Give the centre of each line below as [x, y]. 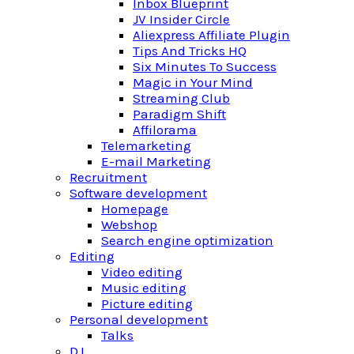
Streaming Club [181, 98]
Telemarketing [146, 145]
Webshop [129, 224]
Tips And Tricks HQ [190, 51]
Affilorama [165, 130]
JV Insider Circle [181, 19]
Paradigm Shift [179, 114]
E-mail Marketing [156, 161]
